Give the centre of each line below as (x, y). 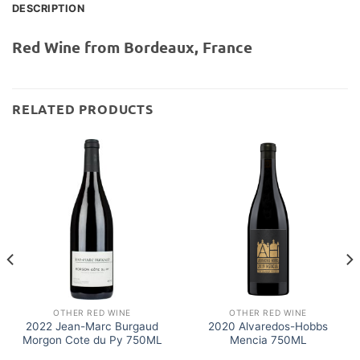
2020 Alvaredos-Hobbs (268, 327)
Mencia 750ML (268, 340)
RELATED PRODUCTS (83, 109)
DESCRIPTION (48, 8)
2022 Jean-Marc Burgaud (92, 327)
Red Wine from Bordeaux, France (132, 47)
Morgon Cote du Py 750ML (92, 340)
